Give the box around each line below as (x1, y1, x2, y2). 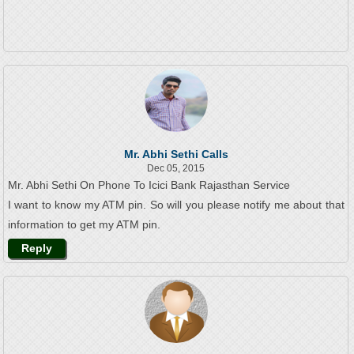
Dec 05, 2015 (147, 163, 205, 175)
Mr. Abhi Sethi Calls (123, 148, 228, 161)
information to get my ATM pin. (7, 218, 160, 232)
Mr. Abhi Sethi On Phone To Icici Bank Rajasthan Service (7, 179, 290, 192)
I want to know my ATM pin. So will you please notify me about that (7, 198, 345, 212)
